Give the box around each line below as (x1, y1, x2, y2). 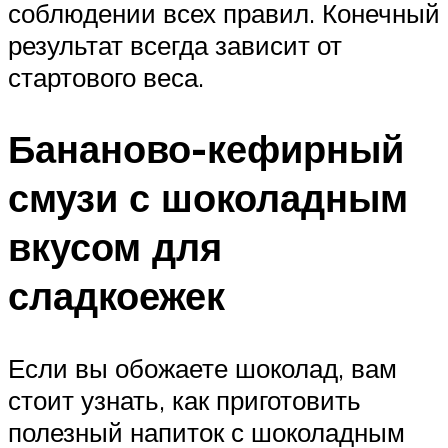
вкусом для (8, 222, 222, 272)
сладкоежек (8, 271, 225, 321)
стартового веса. (8, 60, 204, 93)
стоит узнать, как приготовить (8, 384, 361, 417)
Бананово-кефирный (8, 124, 404, 174)
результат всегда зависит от (8, 28, 342, 61)
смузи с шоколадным (8, 173, 408, 223)
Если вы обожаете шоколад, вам (8, 352, 397, 385)
